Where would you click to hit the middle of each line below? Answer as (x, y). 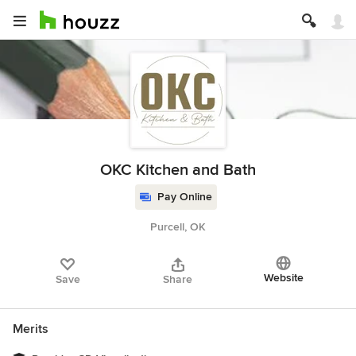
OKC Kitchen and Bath (178, 170)
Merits (31, 329)
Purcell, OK (178, 227)
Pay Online (184, 197)
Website (283, 278)
